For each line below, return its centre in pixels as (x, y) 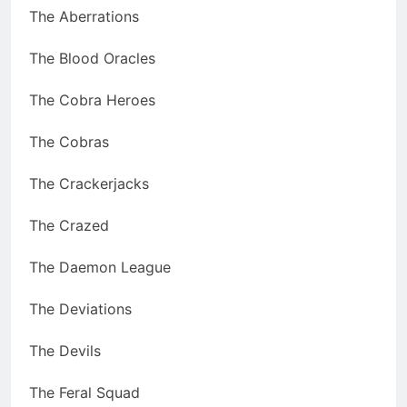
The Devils (65, 351)
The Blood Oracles (92, 59)
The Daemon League (100, 268)
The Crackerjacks (89, 184)
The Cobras (69, 142)
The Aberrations (84, 17)
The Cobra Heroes (92, 100)
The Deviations (80, 309)
